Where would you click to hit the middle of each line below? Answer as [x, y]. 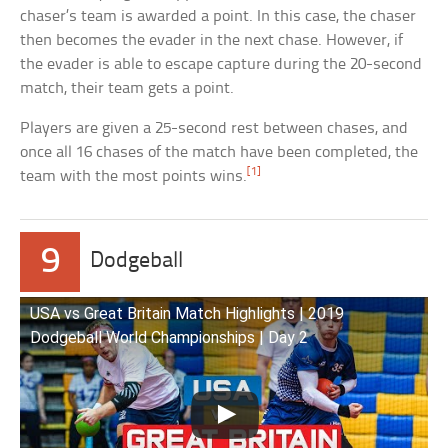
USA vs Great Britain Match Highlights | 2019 [187, 314]
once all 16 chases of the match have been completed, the [219, 153]
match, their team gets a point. [127, 89]
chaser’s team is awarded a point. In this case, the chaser [218, 17]
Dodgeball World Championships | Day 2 [169, 338]
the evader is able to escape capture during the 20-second [221, 65]
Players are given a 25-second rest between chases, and [214, 129]
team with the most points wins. [134, 177]
